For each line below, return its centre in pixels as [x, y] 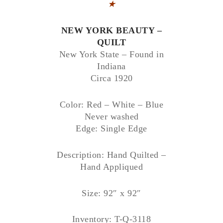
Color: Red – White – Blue [111, 105]
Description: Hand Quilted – [111, 155]
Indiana [111, 66]
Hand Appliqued [111, 167]
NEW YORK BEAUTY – [111, 31]
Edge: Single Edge [111, 128]
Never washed [111, 116]
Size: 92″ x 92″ [111, 193]
